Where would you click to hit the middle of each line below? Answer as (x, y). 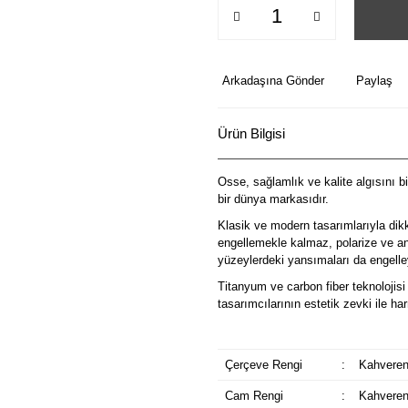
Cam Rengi (254, 396)
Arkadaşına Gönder (273, 81)
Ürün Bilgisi (251, 133)
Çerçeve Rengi (263, 365)
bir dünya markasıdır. (273, 199)
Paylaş (374, 81)
